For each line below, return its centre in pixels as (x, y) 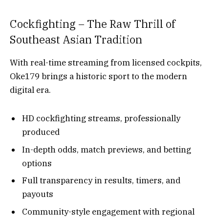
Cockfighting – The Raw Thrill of (93, 24)
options (37, 163)
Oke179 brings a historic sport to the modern (99, 76)
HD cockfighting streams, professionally (101, 119)
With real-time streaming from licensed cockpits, (106, 62)
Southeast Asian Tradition (77, 40)
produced (41, 132)
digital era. (30, 90)
